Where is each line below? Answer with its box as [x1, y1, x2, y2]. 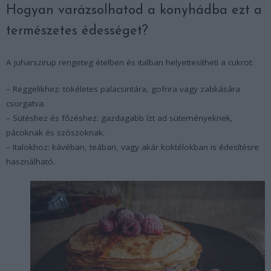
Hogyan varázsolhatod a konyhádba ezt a [6, 4, 262, 18]
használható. [6, 156, 55, 168]
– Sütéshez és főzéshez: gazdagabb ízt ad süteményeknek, [6, 113, 233, 124]
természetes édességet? [6, 24, 148, 39]
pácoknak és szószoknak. [6, 127, 105, 139]
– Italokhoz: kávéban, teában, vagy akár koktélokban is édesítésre [6, 142, 259, 153]
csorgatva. [6, 98, 45, 109]
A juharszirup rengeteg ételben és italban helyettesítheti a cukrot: [6, 57, 253, 68]
